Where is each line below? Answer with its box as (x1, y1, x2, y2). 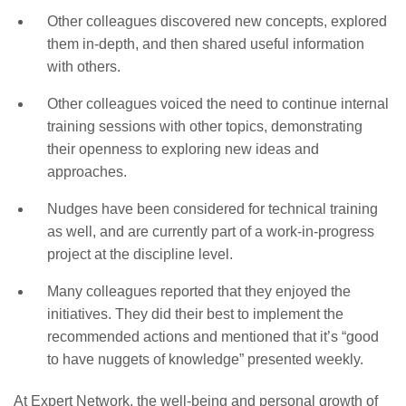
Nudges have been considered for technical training (46, 200, 378, 217)
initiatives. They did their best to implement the (46, 305, 343, 322)
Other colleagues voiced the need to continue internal (46, 95, 389, 111)
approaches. (46, 163, 127, 179)
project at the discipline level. (46, 246, 233, 262)
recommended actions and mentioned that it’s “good (46, 328, 379, 344)
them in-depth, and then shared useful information (46, 35, 364, 52)
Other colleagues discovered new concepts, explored (46, 13, 387, 29)
